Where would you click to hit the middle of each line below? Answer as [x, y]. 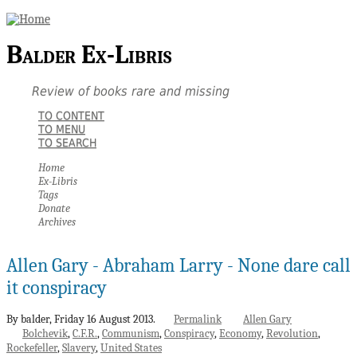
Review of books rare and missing [131, 91]
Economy [240, 333]
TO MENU [62, 129]
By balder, [30, 319]
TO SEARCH [67, 142]
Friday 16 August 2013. [106, 319]
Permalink [198, 319]
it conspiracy [57, 287]
